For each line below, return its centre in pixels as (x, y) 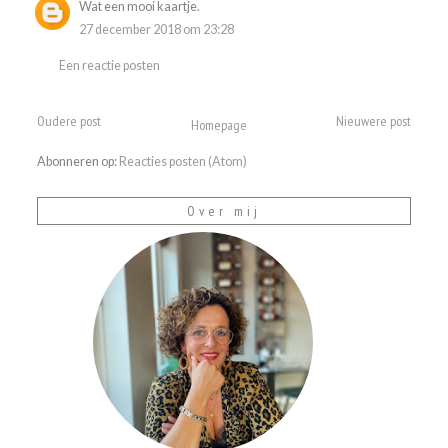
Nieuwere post (373, 120)
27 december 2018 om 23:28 (157, 30)
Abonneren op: (78, 162)
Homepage (218, 124)
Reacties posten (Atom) (183, 162)
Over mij (224, 211)
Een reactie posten (110, 66)
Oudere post (69, 120)
